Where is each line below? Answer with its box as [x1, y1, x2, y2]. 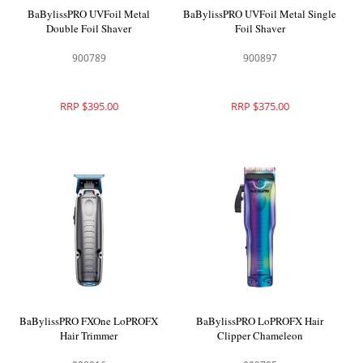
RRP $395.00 [59, 98, 118, 113]
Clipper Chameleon [216, 328, 303, 344]
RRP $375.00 [230, 98, 289, 113]
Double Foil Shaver [46, 20, 132, 36]
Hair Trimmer [60, 328, 118, 344]
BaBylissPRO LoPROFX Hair [196, 314, 324, 329]
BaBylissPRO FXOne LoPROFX [19, 314, 159, 329]
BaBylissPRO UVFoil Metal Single [183, 6, 337, 21]
